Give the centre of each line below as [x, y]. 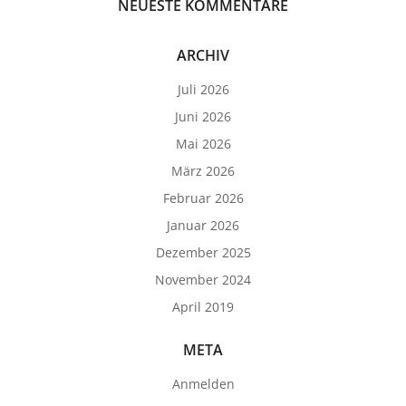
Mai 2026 [203, 144]
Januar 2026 [203, 225]
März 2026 [203, 171]
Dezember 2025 [203, 252]
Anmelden [203, 384]
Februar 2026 [203, 198]
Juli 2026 [203, 89]
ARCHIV [203, 55]
